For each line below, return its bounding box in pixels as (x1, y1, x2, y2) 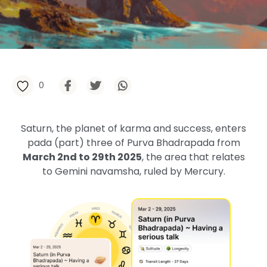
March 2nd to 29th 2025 (22, 150, 142, 164)
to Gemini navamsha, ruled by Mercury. (42, 164, 225, 178)
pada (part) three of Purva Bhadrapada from (27, 136, 240, 150)
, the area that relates (141, 150, 245, 164)
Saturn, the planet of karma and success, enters (21, 122, 246, 135)
